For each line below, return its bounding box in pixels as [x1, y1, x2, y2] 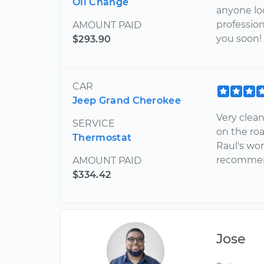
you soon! [216, 32, 262, 44]
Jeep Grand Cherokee [72, 94, 181, 106]
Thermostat [72, 131, 132, 143]
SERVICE [72, 117, 115, 129]
